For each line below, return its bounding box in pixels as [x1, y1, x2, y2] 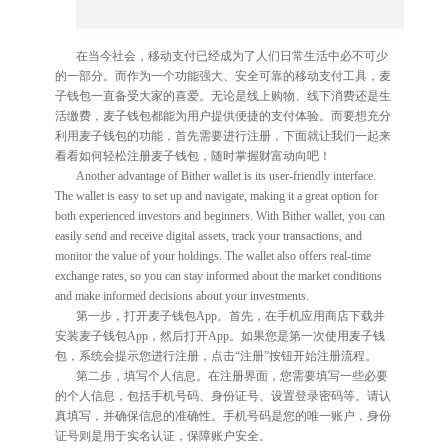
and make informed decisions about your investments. [54, 289, 309, 302]
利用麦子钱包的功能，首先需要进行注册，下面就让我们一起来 [54, 129, 391, 142]
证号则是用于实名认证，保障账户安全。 [54, 429, 271, 442]
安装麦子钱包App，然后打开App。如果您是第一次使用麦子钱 [54, 329, 385, 342]
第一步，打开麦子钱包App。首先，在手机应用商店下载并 [75, 309, 385, 322]
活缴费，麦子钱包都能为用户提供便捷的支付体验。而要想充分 [54, 109, 391, 122]
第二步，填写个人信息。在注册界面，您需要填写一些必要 [75, 369, 388, 382]
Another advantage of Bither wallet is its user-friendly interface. [75, 169, 376, 182]
